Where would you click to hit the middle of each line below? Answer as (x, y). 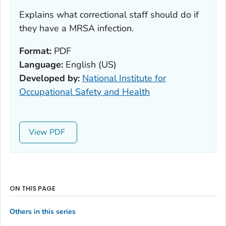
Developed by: (49, 78)
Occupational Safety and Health (84, 92)
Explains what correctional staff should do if (109, 15)
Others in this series (43, 211)
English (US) (90, 65)
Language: (41, 65)
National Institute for (124, 78)
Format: (35, 51)
